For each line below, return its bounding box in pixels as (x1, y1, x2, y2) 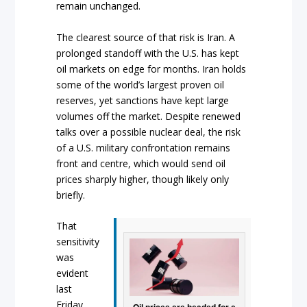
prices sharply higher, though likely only (56, 172, 230, 186)
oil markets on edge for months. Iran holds (56, 62, 247, 75)
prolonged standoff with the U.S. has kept (56, 46, 240, 60)
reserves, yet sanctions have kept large (56, 93, 230, 107)
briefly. (56, 188, 86, 201)
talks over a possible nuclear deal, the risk (56, 125, 241, 138)
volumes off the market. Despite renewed (56, 109, 241, 123)
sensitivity (56, 234, 100, 248)
